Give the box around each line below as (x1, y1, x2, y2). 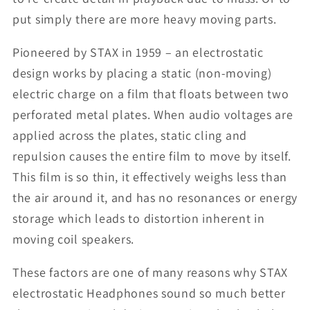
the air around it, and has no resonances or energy (12, 190, 298, 206)
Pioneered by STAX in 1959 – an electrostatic (12, 44, 264, 61)
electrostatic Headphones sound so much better (12, 285, 286, 302)
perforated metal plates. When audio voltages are (12, 107, 293, 123)
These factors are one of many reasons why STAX (12, 264, 289, 281)
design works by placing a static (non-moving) (12, 65, 272, 82)
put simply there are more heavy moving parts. (12, 11, 277, 28)
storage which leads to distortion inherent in (12, 210, 265, 227)
